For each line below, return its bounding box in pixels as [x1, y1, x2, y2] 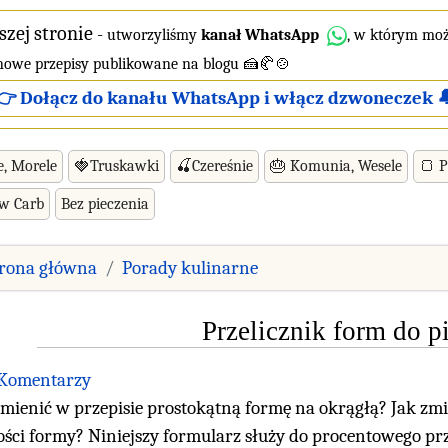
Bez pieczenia [61, 194, 149, 213]
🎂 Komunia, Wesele [270, 156, 402, 175]
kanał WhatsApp [201, 26, 319, 44]
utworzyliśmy [107, 26, 201, 44]
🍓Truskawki [74, 156, 159, 175]
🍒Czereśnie [176, 156, 253, 175]
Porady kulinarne [122, 256, 258, 279]
